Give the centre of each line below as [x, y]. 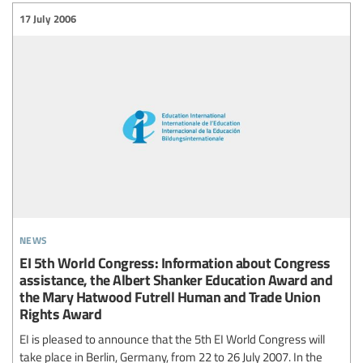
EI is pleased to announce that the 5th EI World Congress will [172, 339]
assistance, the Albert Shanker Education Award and [176, 280]
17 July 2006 [48, 19]
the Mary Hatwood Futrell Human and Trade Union [170, 297]
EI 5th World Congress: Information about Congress [175, 263]
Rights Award [60, 314]
